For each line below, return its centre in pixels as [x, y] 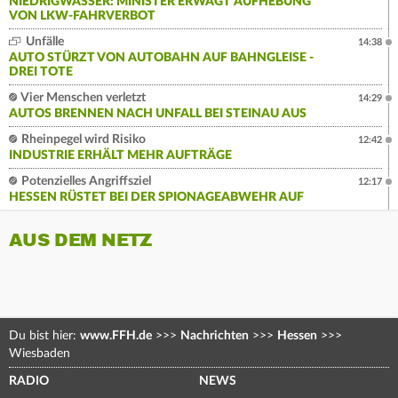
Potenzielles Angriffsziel [85, 182]
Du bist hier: [44, 336]
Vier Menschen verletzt [82, 98]
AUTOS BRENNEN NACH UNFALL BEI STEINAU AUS [158, 114]
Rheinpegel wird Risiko [82, 140]
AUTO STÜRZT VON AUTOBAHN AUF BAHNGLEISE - [161, 58]
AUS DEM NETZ [80, 241]
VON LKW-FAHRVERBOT [82, 16]
